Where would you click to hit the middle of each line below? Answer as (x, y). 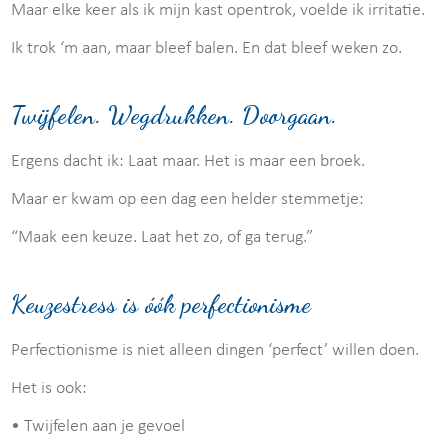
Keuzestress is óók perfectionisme (161, 303)
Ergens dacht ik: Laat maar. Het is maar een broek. (188, 161)
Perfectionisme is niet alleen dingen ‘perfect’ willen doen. (215, 350)
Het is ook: (49, 388)
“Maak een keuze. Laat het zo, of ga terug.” (162, 237)
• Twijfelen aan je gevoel (98, 426)
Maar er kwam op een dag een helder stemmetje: (188, 199)
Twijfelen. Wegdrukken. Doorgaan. (174, 114)
